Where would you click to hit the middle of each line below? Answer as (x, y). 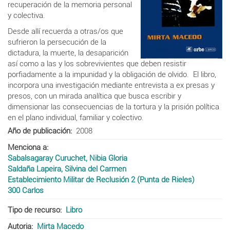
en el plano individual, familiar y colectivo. (77, 117)
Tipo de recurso (34, 210)
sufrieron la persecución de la (57, 42)
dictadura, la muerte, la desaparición (68, 53)
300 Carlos (26, 190)
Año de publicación (39, 131)
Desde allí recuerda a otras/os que (65, 31)
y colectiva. (27, 15)
